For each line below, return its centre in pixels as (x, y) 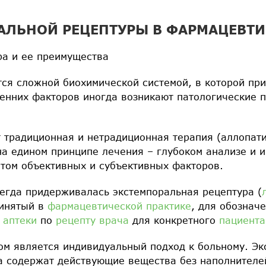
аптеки (20, 220)
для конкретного (174, 220)
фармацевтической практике (119, 206)
